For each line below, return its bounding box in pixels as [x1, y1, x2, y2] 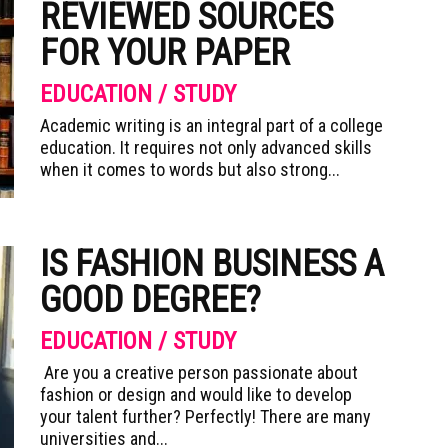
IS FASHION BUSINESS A [40, 243, 384, 285]
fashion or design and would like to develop [40, 384, 352, 405]
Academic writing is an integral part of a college [40, 115, 383, 136]
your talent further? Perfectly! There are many [40, 406, 371, 427]
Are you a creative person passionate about [40, 362, 358, 383]
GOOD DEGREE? [40, 279, 261, 321]
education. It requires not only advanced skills [40, 137, 372, 158]
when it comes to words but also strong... [40, 159, 340, 180]
